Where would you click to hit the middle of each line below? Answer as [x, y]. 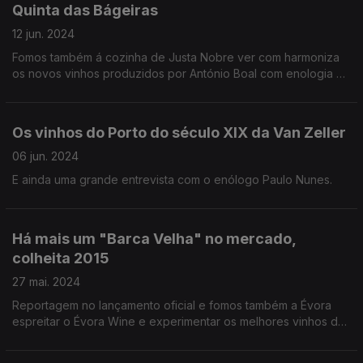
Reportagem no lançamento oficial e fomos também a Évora [172, 305]
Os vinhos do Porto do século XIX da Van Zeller [179, 132]
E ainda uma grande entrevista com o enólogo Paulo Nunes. [172, 179]
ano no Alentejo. [56, 337]
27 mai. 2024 [46, 282]
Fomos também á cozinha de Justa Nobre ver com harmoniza [176, 57]
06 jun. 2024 [45, 156]
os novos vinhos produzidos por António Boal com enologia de [181, 73]
